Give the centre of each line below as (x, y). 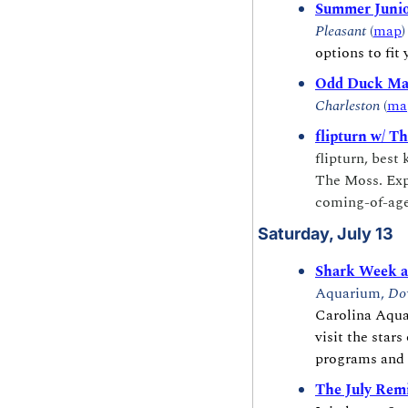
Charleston (347, 105)
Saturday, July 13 (326, 233)
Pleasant (341, 31)
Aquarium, (352, 293)
